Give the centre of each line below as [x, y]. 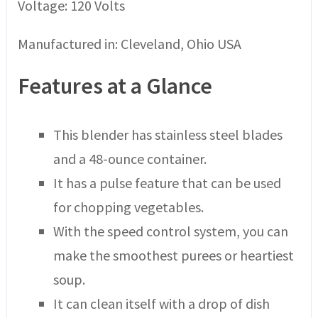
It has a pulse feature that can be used [167, 182]
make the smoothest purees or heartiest [173, 255]
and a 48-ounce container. [130, 158]
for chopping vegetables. [128, 207]
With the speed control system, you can [170, 231]
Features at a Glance [115, 86]
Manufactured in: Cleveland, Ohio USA [129, 43]
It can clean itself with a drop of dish [161, 303]
